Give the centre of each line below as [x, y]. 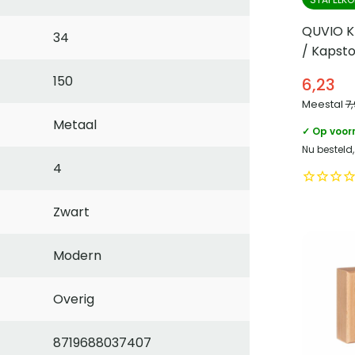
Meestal [323, 105]
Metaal [75, 125]
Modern [77, 256]
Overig [74, 300]
